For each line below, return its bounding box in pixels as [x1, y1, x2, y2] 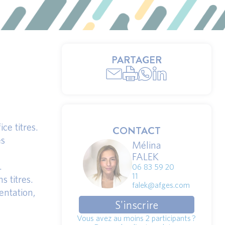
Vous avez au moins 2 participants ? [77, 213, 196, 222]
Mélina [132, 139, 161, 151]
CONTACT [112, 124, 161, 138]
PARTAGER [111, 53, 162, 67]
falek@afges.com [132, 180, 190, 189]
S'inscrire [115, 198, 158, 211]
